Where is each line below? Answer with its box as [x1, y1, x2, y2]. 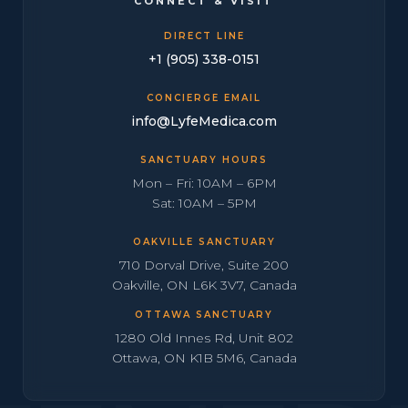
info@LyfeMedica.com [131, 113, 277, 129]
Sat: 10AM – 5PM [151, 195, 257, 211]
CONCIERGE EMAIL [147, 92, 261, 104]
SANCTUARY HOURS [140, 154, 268, 166]
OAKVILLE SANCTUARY [132, 236, 276, 248]
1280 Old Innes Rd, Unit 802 [115, 330, 293, 346]
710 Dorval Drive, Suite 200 [119, 257, 289, 273]
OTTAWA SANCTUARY [135, 309, 273, 321]
